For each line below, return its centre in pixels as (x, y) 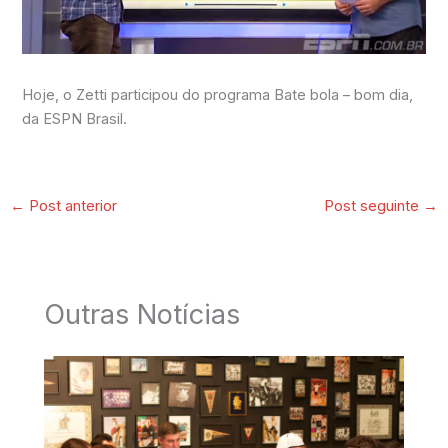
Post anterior (70, 206)
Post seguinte (374, 206)
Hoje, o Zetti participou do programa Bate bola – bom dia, (218, 95)
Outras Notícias (142, 315)
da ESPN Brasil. (75, 119)
